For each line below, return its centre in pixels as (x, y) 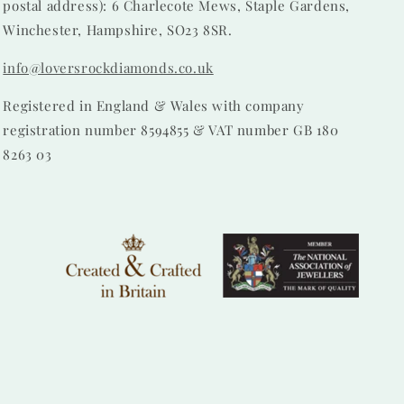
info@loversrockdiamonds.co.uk (108, 68)
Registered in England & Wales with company (154, 106)
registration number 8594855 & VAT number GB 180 (171, 130)
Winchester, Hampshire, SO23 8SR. (118, 30)
